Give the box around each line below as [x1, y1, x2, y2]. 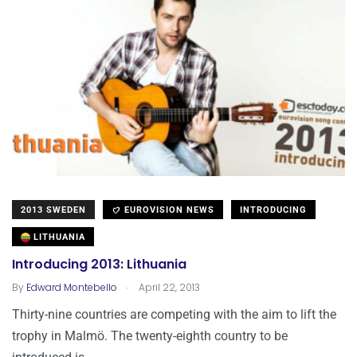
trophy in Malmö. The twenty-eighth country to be [12, 328, 288, 344]
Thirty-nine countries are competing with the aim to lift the [12, 307, 336, 323]
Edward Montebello [26, 280, 117, 295]
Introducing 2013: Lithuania [12, 255, 186, 274]
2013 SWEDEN [21, 205, 86, 216]
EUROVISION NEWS [121, 205, 214, 216]
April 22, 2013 [136, 280, 200, 295]
